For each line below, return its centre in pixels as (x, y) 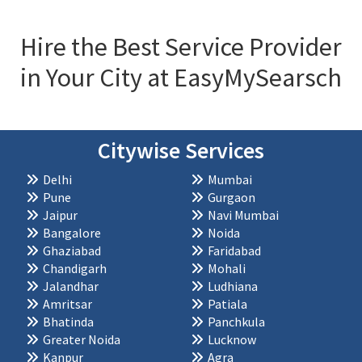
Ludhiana (233, 286)
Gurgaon (232, 197)
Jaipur (60, 215)
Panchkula (236, 321)
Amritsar (67, 303)
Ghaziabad (72, 250)
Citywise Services (181, 150)
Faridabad (234, 250)
